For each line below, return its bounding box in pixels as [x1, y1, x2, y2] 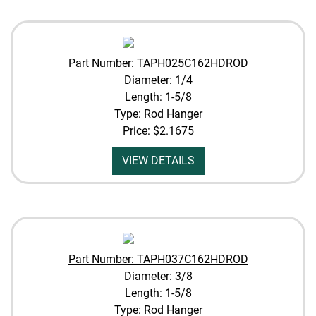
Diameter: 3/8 [123, 269, 193, 283]
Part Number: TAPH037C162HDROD [68, 253, 248, 266]
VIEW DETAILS [121, 154, 195, 167]
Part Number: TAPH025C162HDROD [68, 56, 248, 70]
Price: [122, 124, 153, 138]
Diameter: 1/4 [123, 73, 193, 87]
